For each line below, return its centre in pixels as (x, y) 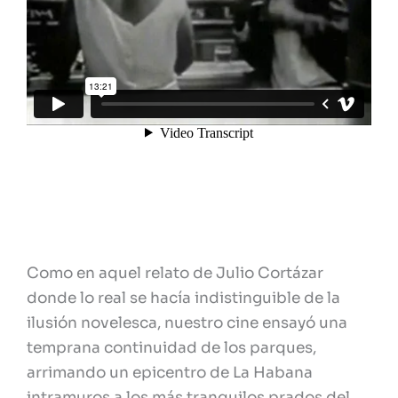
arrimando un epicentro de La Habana (170, 373)
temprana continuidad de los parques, (171, 348)
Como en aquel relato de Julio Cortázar (175, 274)
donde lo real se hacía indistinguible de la (183, 298)
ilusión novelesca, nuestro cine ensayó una (187, 323)
